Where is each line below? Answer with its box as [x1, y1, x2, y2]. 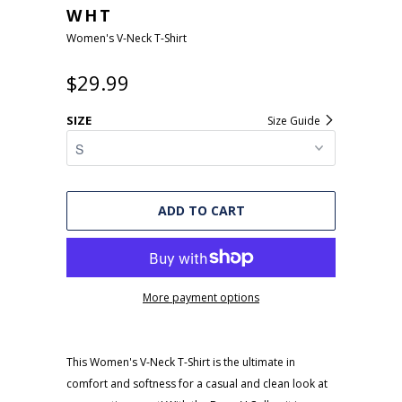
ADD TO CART [157, 202, 245, 219]
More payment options [143, 290, 259, 305]
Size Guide [267, 113, 323, 128]
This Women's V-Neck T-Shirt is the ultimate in [66, 354, 295, 370]
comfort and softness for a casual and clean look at [66, 376, 328, 391]
